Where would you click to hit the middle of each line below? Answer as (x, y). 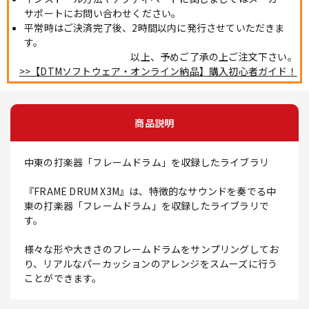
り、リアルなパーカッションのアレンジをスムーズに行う (151, 264)
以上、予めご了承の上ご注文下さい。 (214, 56)
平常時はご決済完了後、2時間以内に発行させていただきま (154, 27)
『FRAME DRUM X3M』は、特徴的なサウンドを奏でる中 (150, 191)
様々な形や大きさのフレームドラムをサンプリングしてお (152, 249)
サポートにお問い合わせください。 (103, 13)
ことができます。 (63, 278)
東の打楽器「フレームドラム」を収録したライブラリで (147, 206)
